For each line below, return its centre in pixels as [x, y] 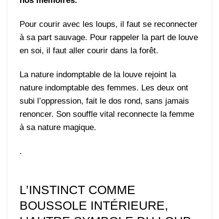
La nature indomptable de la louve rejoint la [98, 74]
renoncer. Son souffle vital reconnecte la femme [107, 114]
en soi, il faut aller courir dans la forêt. [89, 50]
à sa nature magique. [58, 127]
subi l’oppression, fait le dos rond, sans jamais [105, 101]
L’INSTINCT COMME [78, 189]
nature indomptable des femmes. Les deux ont [104, 88]
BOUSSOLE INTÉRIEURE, [94, 205]
